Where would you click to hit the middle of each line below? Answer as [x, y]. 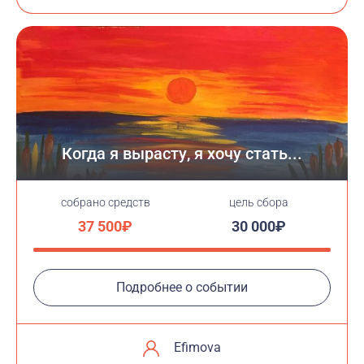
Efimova [197, 347]
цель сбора [258, 202]
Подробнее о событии [182, 287]
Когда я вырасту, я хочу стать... [182, 154]
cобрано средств [105, 202]
